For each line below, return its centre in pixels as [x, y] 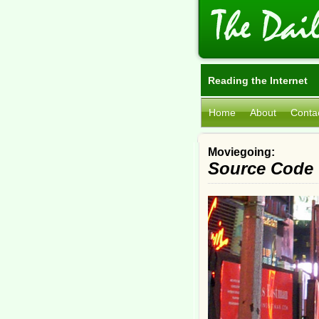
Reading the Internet [258, 80]
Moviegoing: [241, 152]
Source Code [261, 168]
